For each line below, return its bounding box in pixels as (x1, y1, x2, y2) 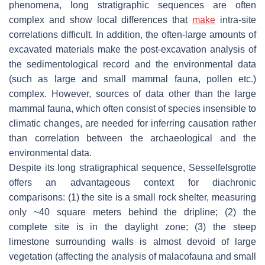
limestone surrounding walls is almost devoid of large (9, 237, 256, 247)
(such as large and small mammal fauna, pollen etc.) (9, 74, 256, 85)
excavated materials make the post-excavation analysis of (9, 44, 256, 55)
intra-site (215, 15, 257, 25)
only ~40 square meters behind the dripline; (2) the (9, 207, 256, 218)
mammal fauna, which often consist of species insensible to (9, 104, 256, 114)
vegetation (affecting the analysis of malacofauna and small (9, 251, 256, 262)
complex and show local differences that (9, 15, 193, 25)
